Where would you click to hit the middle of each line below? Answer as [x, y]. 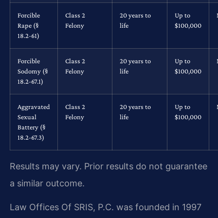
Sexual [27, 117]
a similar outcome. [47, 183]
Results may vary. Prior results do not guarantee [109, 166]
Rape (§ [28, 25]
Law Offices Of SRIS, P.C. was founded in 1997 [106, 207]
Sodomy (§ [33, 71]
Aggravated [34, 106]
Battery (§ [32, 127]
